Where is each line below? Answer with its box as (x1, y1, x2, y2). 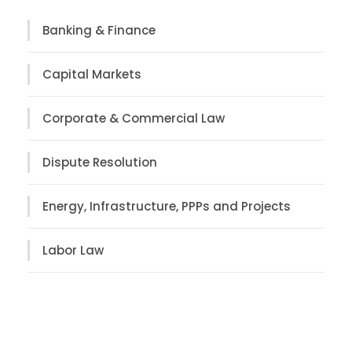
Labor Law (42, 241, 104, 258)
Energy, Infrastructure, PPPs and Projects (42, 197, 291, 214)
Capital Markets (42, 65, 141, 82)
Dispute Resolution (42, 153, 157, 170)
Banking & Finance (42, 21, 156, 38)
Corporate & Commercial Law (42, 109, 225, 126)
